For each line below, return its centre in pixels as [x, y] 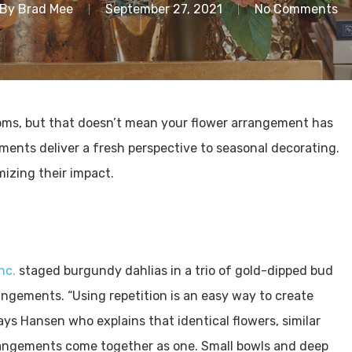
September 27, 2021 [163, 9]
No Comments [296, 9]
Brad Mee [45, 9]
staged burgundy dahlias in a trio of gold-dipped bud [176, 271]
